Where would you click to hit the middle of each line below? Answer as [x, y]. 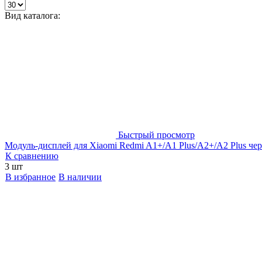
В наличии [80, 177]
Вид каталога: [32, 15]
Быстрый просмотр [156, 135]
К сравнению [32, 156]
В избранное [30, 177]
